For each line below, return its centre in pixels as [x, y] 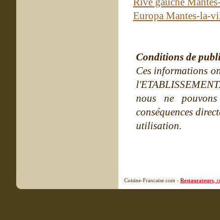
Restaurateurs [197, 180]
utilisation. [159, 126]
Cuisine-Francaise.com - [152, 180]
